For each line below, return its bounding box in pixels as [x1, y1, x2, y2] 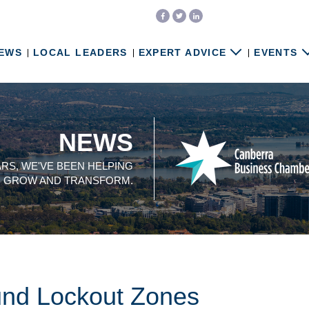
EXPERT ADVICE [138, 48, 227, 58]
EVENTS [254, 48, 298, 58]
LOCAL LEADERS [33, 48, 128, 58]
